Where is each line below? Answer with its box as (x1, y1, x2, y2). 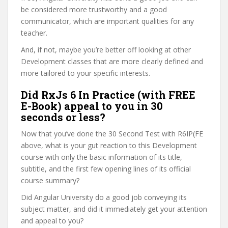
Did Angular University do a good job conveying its (21, 192, 187, 202)
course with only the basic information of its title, (21, 152, 182, 162)
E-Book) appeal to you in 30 (21, 99, 163, 112)
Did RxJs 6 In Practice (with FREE (21, 88, 195, 101)
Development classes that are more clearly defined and (21, 56, 203, 66)
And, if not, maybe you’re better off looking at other (21, 45, 191, 54)
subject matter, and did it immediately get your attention (21, 204, 207, 214)
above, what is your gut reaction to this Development (21, 140, 197, 150)
